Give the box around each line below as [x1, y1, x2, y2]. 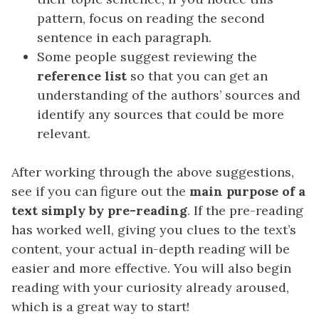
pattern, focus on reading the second [37, 10, 265, 27]
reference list [37, 68, 127, 85]
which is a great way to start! [11, 298, 189, 315]
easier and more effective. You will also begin [11, 260, 291, 277]
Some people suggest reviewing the [37, 48, 257, 66]
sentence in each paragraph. [37, 29, 211, 46]
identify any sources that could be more [37, 106, 284, 123]
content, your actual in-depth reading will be [11, 241, 290, 258]
